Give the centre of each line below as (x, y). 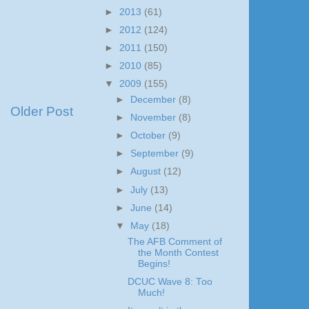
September (156, 154)
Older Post (42, 112)
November (155, 118)
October (150, 136)
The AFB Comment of (175, 241)
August (147, 172)
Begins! (154, 263)
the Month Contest (178, 252)
